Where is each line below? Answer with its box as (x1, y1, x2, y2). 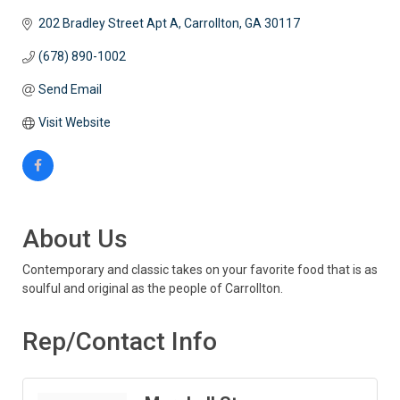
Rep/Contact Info (22, 327, 217, 357)
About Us (22, 224, 128, 254)
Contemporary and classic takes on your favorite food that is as (22, 262, 378, 278)
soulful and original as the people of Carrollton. (22, 281, 283, 296)
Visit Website (37, 115, 111, 130)
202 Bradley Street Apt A (37, 16, 179, 31)
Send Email (37, 82, 102, 97)
